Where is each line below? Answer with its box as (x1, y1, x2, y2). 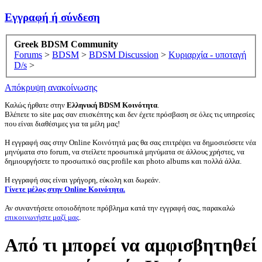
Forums (14, 50, 42, 60)
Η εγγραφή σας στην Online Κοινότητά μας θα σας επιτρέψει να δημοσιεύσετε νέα (5, 138, 256, 147)
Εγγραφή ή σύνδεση (5, 11, 100, 23)
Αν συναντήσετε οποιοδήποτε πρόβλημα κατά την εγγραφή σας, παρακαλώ (5, 204, 235, 213)
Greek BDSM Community (14, 39, 118, 50)
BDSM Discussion (89, 50, 158, 60)
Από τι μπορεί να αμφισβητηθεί (5, 235, 257, 256)
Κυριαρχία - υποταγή (168, 50, 246, 60)
